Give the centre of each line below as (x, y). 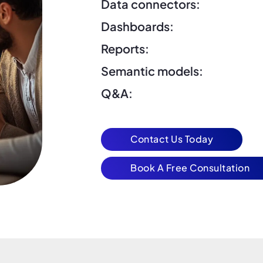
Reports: (125, 49)
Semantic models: (152, 71)
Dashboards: (137, 26)
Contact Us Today (172, 139)
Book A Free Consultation (190, 168)
